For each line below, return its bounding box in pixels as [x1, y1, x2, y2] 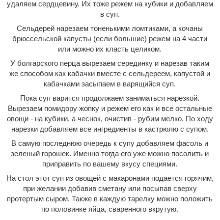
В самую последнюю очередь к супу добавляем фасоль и [11, 139, 209, 148]
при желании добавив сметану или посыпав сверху [23, 184, 197, 193]
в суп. [100, 10, 120, 19]
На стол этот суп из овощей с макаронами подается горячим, [6, 174, 214, 183]
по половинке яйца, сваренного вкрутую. [41, 205, 179, 214]
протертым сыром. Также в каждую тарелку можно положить [7, 194, 213, 203]
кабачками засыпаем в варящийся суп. [44, 80, 176, 88]
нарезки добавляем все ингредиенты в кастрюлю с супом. [11, 125, 209, 134]
